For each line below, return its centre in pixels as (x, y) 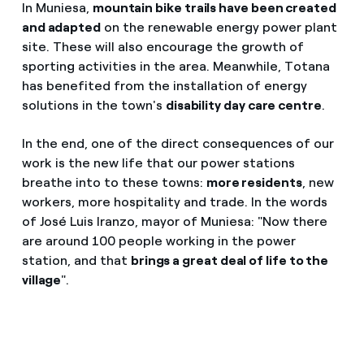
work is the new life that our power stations (158, 162)
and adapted (61, 27)
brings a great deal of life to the (230, 260)
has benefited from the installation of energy (164, 85)
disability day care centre (243, 105)
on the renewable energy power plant (219, 27)
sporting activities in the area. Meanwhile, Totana (175, 66)
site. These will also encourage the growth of (162, 46)
